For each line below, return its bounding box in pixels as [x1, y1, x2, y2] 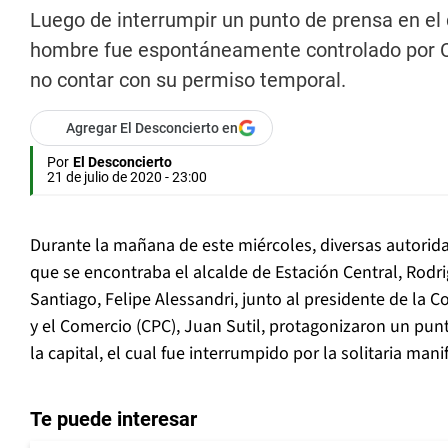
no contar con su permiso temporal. [30, 68, 346, 93]
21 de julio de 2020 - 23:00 [47, 169, 207, 186]
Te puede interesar [30, 407, 197, 432]
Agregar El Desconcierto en [66, 120, 238, 137]
